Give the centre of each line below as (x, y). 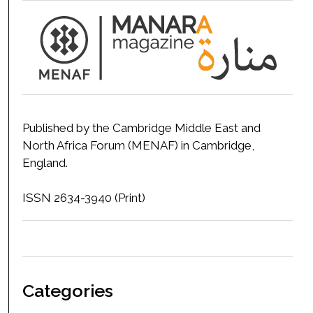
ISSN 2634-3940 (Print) (84, 198)
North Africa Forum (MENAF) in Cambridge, (138, 146)
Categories (68, 291)
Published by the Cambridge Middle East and (141, 128)
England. (45, 163)
